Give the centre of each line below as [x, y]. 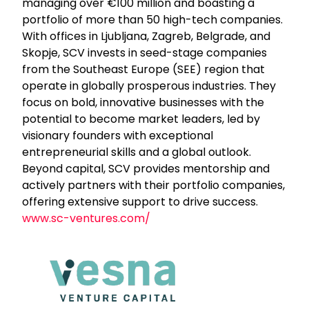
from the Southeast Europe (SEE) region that [144, 70]
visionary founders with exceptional [118, 136]
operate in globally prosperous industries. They [149, 86]
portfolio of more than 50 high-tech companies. [153, 20]
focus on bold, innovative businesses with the [143, 103]
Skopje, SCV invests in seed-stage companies [145, 53]
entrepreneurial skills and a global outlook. [137, 152]
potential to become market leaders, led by [141, 119]
